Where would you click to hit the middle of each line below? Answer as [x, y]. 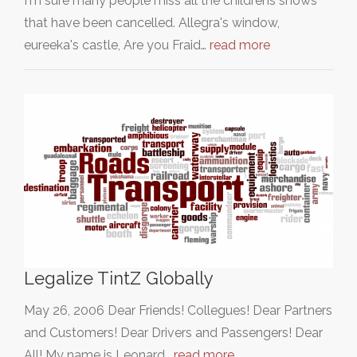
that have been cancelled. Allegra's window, [152, 22]
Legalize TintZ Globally [119, 278]
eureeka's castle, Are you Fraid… [117, 45]
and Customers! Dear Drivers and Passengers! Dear [173, 332]
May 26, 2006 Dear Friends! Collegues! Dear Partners [178, 310]
